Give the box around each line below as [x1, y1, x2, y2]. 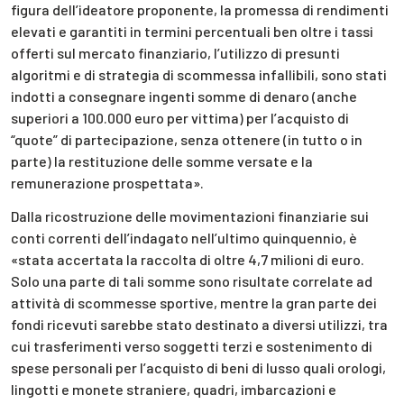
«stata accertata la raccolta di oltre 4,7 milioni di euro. [11, 251, 364, 268]
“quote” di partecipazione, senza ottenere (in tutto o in [11, 131, 363, 149]
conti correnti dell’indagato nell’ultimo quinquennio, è [11, 229, 357, 246]
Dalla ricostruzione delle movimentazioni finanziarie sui [11, 207, 369, 225]
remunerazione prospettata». [11, 174, 204, 192]
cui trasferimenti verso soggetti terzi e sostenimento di [11, 337, 372, 354]
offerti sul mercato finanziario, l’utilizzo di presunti [11, 44, 340, 62]
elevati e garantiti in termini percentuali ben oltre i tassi [11, 23, 373, 41]
